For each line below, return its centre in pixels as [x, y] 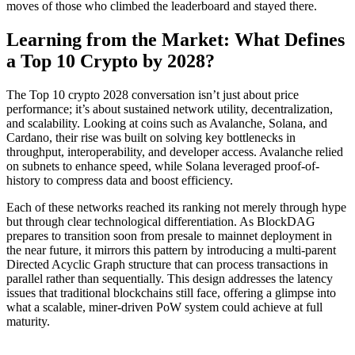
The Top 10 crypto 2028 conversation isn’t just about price [153, 94]
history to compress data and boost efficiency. [120, 180]
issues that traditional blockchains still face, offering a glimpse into [171, 292]
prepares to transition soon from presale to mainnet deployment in [169, 235]
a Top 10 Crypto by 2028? [111, 61]
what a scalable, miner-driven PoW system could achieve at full [164, 307]
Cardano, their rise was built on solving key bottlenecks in [151, 137]
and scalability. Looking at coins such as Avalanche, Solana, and [167, 123]
